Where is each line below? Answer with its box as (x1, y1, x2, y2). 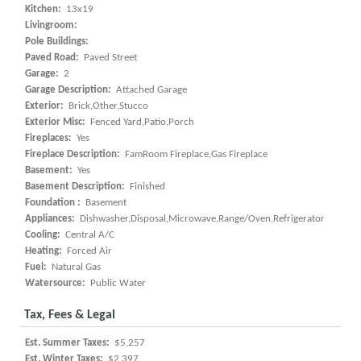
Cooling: (25, 230, 63, 240)
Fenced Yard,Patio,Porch (88, 117, 194, 127)
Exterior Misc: (25, 117, 88, 127)
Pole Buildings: (25, 36, 91, 47)
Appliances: (25, 214, 77, 224)
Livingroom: (25, 20, 80, 31)
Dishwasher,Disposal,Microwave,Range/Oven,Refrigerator (77, 214, 325, 224)
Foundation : (25, 197, 83, 208)
